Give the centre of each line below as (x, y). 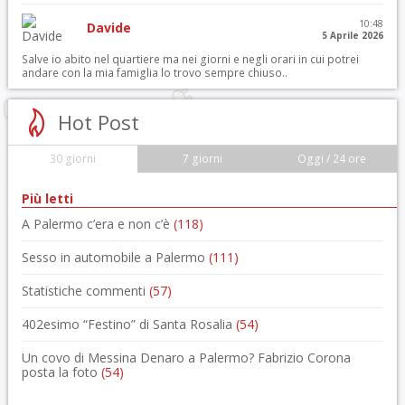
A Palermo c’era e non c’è (97, 223)
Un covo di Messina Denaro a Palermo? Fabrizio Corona (186, 357)
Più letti (47, 198)
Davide (108, 27)
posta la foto (61, 372)
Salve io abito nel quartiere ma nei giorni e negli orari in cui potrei (190, 59)
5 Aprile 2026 (353, 35)
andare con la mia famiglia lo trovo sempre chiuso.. (154, 72)
